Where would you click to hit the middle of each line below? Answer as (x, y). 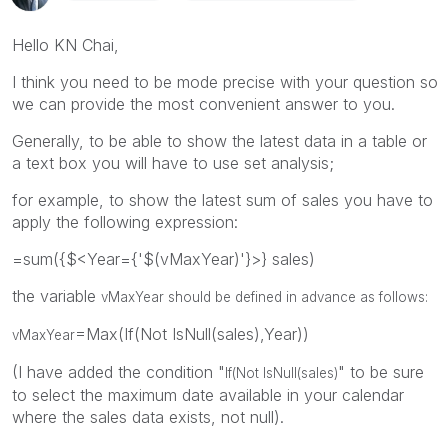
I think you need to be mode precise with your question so (225, 81)
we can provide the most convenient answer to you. (203, 103)
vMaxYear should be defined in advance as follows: (264, 296)
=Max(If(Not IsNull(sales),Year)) (192, 333)
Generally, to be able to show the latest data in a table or (219, 140)
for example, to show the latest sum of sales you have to (222, 199)
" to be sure (381, 371)
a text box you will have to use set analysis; (173, 162)
